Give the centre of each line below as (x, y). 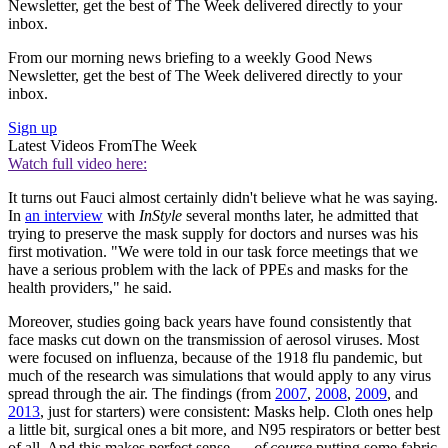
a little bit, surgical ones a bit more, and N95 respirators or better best (224, 430)
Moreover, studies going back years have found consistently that (209, 322)
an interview (64, 216)
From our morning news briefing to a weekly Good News (190, 58)
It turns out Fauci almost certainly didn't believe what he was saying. (223, 198)
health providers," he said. (90, 288)
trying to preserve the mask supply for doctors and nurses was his (213, 234)
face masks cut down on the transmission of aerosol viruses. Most (213, 340)
